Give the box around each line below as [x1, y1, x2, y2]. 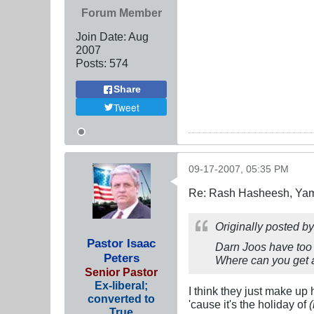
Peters [103, 251, 139, 266]
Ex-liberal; [95, 279, 148, 292]
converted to [88, 292, 155, 306]
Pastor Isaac [87, 236, 156, 251]
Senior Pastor [85, 266, 158, 279]
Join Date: [76, 30, 126, 43]
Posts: [76, 57, 107, 70]
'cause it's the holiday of [189, 298, 309, 311]
